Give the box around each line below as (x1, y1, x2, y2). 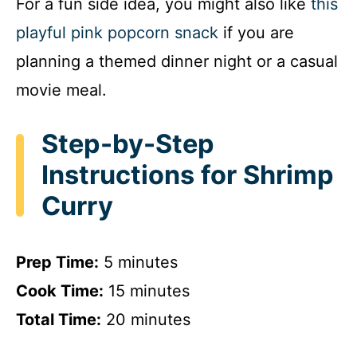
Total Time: (16, 309, 101, 329)
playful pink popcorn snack (16, 23, 218, 43)
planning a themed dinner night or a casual (16, 52, 338, 72)
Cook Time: (16, 280, 104, 300)
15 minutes (104, 280, 190, 300)
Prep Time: (16, 252, 99, 272)
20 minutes (101, 309, 190, 329)
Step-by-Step (41, 128, 214, 160)
